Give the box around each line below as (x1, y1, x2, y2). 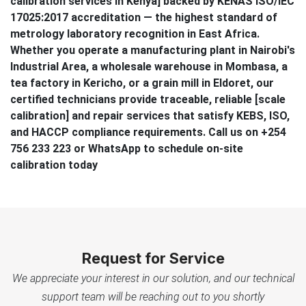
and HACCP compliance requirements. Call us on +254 (10, 125, 286, 139)
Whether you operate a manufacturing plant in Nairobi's (10, 43, 295, 57)
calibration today (10, 158, 98, 171)
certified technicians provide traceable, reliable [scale (10, 92, 286, 106)
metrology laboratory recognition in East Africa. (10, 27, 260, 40)
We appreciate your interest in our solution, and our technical (12, 271, 294, 285)
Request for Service (81, 249, 225, 267)
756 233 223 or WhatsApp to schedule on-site (10, 141, 243, 155)
